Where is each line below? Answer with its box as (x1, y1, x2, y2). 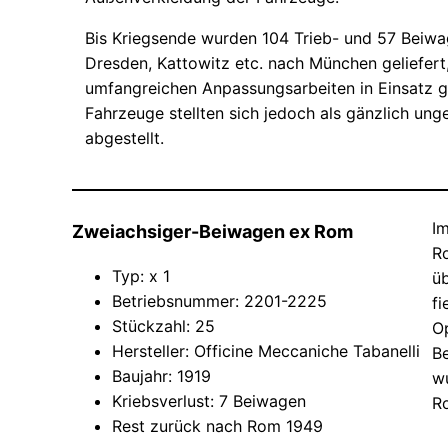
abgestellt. (85, 128, 164, 149)
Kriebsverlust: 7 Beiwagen (112, 391, 306, 412)
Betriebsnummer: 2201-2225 (112, 291, 327, 312)
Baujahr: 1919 (112, 366, 211, 387)
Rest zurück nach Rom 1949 (112, 416, 328, 437)
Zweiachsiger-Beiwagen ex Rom (72, 221, 353, 243)
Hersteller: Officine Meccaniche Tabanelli (112, 341, 420, 362)
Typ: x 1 (112, 266, 170, 287)
